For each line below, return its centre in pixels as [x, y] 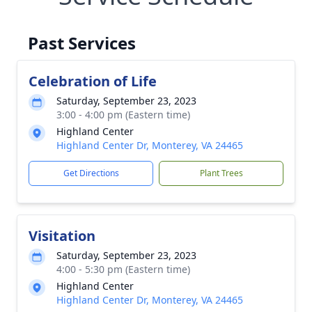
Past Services [82, 43]
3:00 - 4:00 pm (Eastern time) [123, 115]
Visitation [62, 236]
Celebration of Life [93, 81]
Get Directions [91, 173]
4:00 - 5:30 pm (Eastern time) [123, 269]
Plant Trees [221, 173]
